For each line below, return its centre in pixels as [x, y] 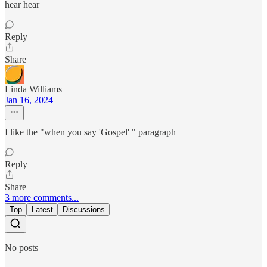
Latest [42, 210]
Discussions [84, 210]
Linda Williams [33, 89]
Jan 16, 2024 [29, 100]
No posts [21, 248]
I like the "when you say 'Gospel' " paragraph [90, 132]
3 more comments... [42, 198]
